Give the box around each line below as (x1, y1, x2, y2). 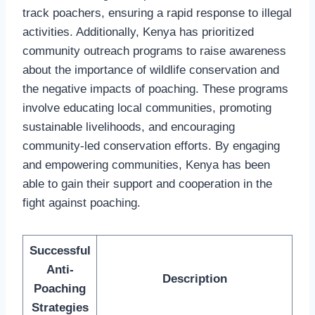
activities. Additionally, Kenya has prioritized (22, 25, 254, 39)
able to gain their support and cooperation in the (22, 176, 272, 191)
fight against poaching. (22, 195, 141, 210)
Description (162, 271, 227, 285)
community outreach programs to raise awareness (22, 44, 286, 58)
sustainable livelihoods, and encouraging (22, 120, 235, 134)
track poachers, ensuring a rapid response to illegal (22, 6, 292, 20)
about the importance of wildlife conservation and (22, 63, 279, 77)
